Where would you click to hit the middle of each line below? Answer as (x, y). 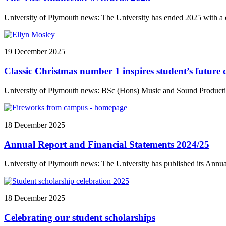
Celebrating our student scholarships (80, 218)
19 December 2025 (35, 51)
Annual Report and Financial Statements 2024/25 (107, 144)
